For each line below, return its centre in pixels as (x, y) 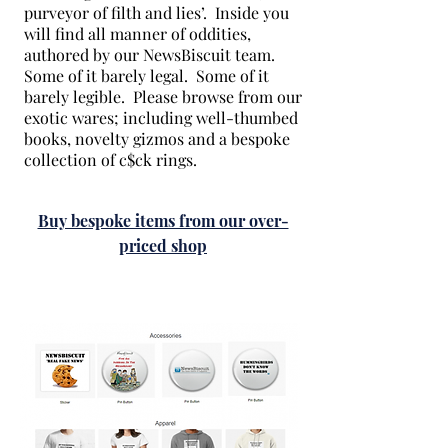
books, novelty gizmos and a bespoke (157, 138)
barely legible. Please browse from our (163, 96)
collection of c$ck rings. (112, 159)
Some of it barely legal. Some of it (146, 75)
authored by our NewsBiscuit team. (151, 54)
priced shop (163, 245)
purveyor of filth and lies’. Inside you (156, 12)
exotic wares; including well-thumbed (161, 117)
